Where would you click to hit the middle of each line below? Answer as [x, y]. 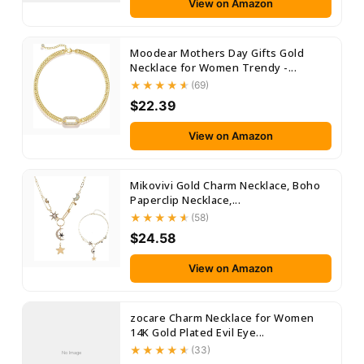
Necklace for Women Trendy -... [213, 67]
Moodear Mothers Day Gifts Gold [217, 53]
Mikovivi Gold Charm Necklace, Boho [225, 185]
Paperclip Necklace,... [185, 200]
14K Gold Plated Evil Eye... [197, 332]
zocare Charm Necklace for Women [222, 318]
